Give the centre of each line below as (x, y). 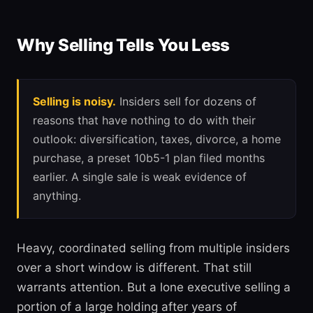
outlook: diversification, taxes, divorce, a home (157, 139)
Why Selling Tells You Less (124, 45)
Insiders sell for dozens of (186, 101)
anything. (57, 196)
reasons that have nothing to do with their (144, 120)
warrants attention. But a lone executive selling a (154, 287)
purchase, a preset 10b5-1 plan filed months (149, 158)
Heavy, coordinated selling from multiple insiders (153, 248)
